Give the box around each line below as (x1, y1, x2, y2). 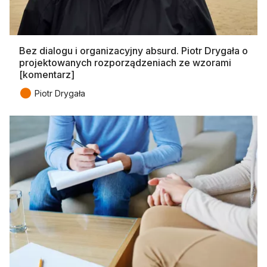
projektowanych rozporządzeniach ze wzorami (19, 56, 231, 69)
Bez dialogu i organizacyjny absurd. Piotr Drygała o (19, 44, 248, 57)
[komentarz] (19, 68, 74, 80)
